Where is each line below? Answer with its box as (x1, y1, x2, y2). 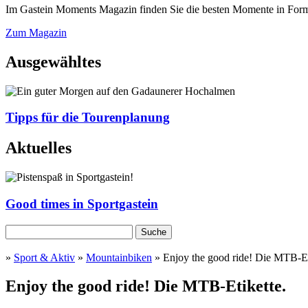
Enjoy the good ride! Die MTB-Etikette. (5, 277, 286, 296)
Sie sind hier (5, 265, 93, 283)
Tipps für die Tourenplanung (5, 110, 170, 125)
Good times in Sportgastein (5, 196, 158, 211)
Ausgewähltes (5, 52, 101, 71)
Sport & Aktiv (14, 251, 75, 263)
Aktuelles (5, 139, 71, 157)
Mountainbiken (86, 251, 152, 263)
